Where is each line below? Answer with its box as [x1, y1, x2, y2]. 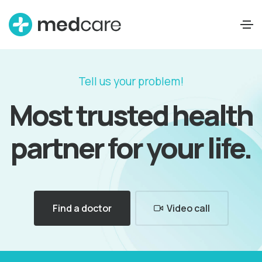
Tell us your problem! [78, 74, 184, 89]
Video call [166, 202, 210, 215]
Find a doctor [52, 202, 112, 215]
